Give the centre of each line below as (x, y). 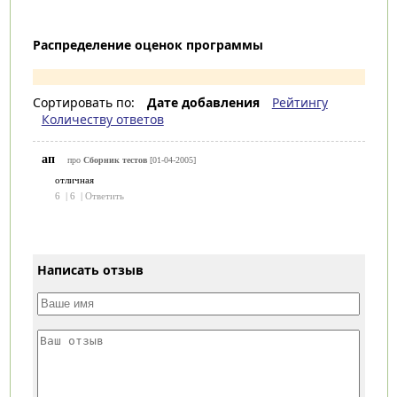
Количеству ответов (102, 119)
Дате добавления (203, 102)
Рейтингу (300, 102)
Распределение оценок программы (148, 45)
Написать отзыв (91, 269)
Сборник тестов (116, 160)
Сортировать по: (85, 102)
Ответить (104, 195)
